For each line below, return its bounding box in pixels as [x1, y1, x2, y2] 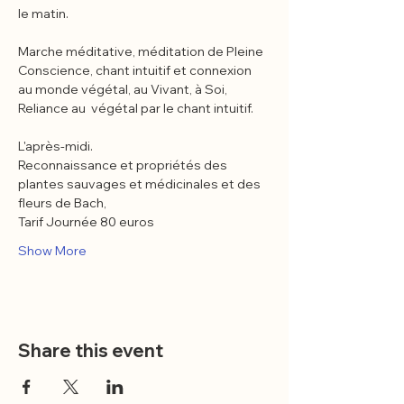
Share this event [18, 339, 163, 362]
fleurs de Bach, [18, 195, 106, 211]
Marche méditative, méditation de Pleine [18, 43, 266, 60]
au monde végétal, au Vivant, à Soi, [18, 81, 227, 97]
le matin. [18, 5, 69, 22]
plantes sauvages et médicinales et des [18, 176, 263, 192]
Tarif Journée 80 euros [18, 214, 154, 230]
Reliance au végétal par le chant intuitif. [18, 100, 253, 116]
